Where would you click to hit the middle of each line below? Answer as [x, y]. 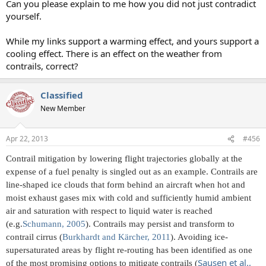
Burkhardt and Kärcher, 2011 [116, 237]
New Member [63, 108]
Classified [62, 95]
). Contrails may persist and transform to [160, 224]
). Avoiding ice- [199, 237]
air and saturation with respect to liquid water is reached [109, 211]
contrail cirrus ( [34, 237]
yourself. [24, 16]
